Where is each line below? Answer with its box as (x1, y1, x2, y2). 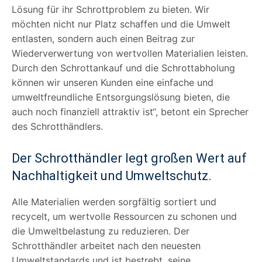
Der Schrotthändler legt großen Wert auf (12, 150, 247, 166)
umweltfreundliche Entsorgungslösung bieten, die (12, 91, 230, 103)
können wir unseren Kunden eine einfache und (12, 76, 213, 88)
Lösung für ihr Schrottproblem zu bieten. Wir (12, 3, 209, 15)
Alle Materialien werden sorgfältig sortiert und (12, 195, 216, 208)
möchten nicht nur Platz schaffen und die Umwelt (12, 18, 230, 30)
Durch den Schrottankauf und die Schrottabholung (12, 61, 235, 74)
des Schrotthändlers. (12, 120, 103, 132)
